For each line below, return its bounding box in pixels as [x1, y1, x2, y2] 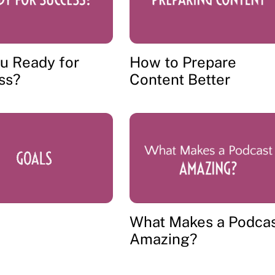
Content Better [129, 70, 230, 88]
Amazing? [129, 230, 198, 248]
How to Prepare [129, 53, 236, 71]
